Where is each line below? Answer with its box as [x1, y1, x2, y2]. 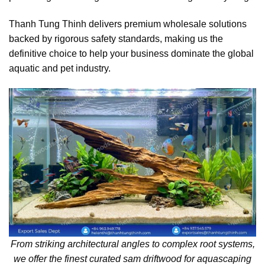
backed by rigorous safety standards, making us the [9, 33, 223, 44]
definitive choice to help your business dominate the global [9, 48, 254, 59]
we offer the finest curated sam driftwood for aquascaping [14, 253, 251, 264]
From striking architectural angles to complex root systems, [10, 238, 255, 249]
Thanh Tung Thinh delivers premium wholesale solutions [9, 18, 247, 29]
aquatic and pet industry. [9, 63, 111, 73]
